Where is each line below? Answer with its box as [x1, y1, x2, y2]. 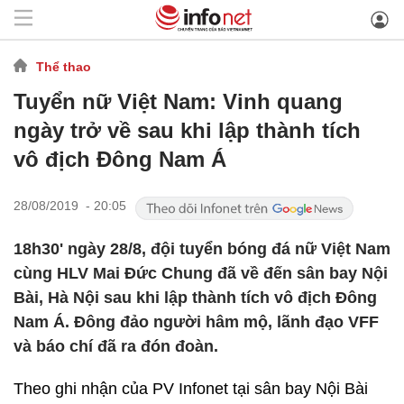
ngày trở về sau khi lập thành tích [14, 118, 361, 142]
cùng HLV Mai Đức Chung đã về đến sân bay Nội [14, 264, 388, 282]
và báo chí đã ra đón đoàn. [14, 337, 218, 355]
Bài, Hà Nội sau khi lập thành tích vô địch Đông [14, 289, 377, 307]
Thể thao [36, 59, 91, 74]
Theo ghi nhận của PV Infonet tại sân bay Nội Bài [14, 380, 368, 398]
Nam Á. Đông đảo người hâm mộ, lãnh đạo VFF [14, 313, 379, 331]
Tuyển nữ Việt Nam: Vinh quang [14, 89, 343, 114]
